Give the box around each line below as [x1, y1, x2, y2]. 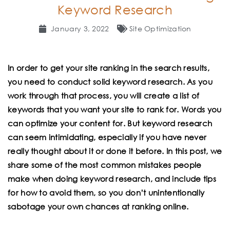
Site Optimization [129, 24, 191, 34]
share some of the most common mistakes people [8, 160, 202, 170]
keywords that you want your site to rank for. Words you [8, 104, 222, 115]
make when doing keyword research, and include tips [8, 174, 216, 184]
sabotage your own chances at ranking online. [8, 201, 189, 212]
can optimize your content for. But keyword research [8, 118, 213, 129]
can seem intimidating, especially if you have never [8, 132, 207, 143]
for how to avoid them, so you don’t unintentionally [8, 187, 205, 198]
